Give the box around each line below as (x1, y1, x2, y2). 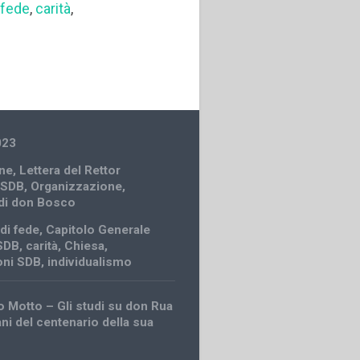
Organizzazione (31, 178, 123, 194)
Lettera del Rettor (19, 162, 121, 178)
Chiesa (64, 238, 105, 253)
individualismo (47, 254, 133, 269)
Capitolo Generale (46, 222, 151, 237)
